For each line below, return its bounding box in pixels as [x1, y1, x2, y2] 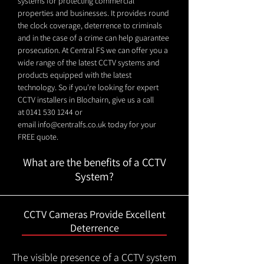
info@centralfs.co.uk [38, 119, 106, 130]
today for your [106, 119, 156, 130]
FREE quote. [18, 131, 58, 142]
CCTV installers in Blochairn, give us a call [18, 94, 154, 105]
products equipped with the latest [18, 70, 131, 80]
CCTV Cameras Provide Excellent [23, 207, 166, 221]
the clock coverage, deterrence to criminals [18, 20, 162, 31]
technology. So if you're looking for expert [18, 82, 159, 93]
